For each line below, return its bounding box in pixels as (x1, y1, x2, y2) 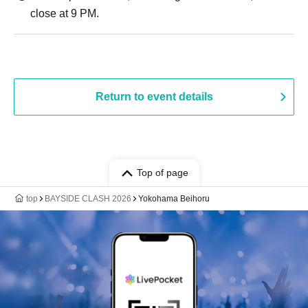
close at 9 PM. (30, 8, 99, 19)
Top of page (136, 167, 188, 178)
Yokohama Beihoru (138, 194, 210, 203)
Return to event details (95, 91, 213, 102)
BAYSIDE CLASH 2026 (45, 194, 131, 203)
